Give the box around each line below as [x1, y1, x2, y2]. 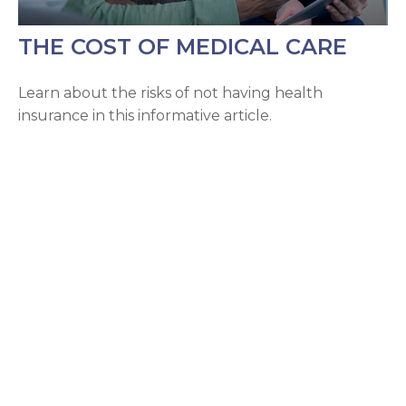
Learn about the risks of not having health [18, 84, 323, 102]
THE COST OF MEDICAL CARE [18, 34, 347, 61]
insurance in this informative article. [18, 107, 272, 125]
